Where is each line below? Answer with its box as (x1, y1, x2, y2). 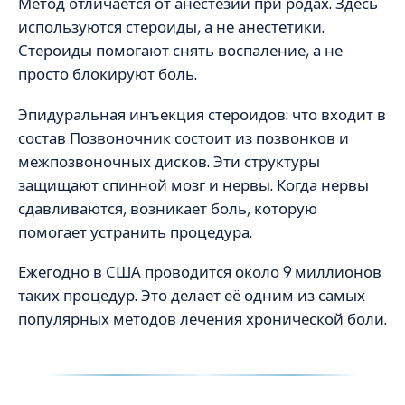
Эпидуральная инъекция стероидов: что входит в (18, 104, 386, 125)
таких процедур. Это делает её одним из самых (18, 286, 365, 306)
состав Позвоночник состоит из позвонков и (18, 127, 349, 148)
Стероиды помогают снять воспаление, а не (18, 41, 343, 61)
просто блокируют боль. (18, 64, 197, 85)
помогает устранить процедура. (18, 221, 252, 242)
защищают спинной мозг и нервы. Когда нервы (18, 174, 369, 195)
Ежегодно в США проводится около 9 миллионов (18, 262, 381, 283)
